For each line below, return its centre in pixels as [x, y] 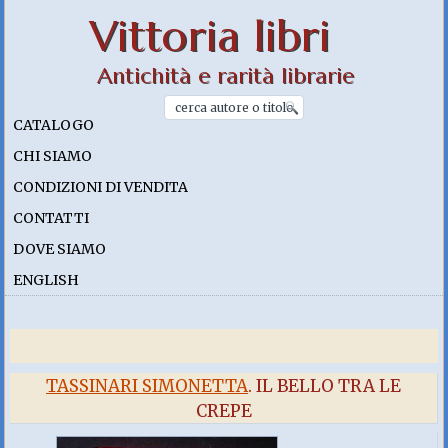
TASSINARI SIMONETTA [147, 386]
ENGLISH [46, 280]
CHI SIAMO [53, 156]
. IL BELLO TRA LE [324, 386]
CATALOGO [54, 125]
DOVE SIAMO [60, 249]
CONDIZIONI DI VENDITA [101, 187]
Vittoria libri [210, 36]
